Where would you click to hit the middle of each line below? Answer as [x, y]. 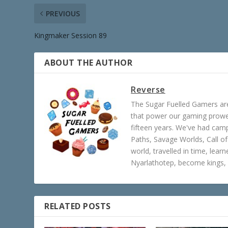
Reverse [148, 89]
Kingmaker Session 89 [71, 35]
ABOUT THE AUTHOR [89, 62]
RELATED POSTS [78, 206]
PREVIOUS [63, 13]
